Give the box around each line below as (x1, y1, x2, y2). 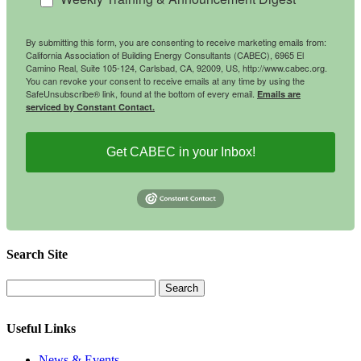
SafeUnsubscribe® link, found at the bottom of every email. (26, 86, 257, 100)
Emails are (257, 87, 301, 100)
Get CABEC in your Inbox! (106, 144, 255, 159)
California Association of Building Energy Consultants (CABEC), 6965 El (26, 48, 304, 61)
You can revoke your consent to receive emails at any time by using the (26, 73, 305, 87)
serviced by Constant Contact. (26, 100, 155, 113)
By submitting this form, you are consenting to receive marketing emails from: (26, 35, 326, 48)
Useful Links (6, 321, 76, 335)
